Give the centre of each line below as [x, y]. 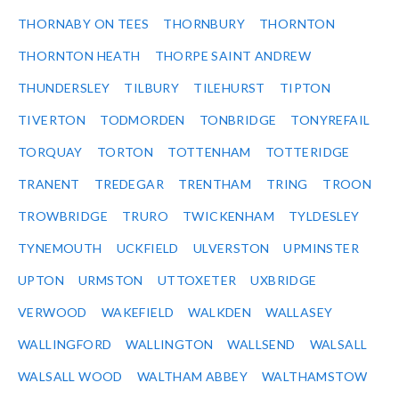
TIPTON [305, 88]
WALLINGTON [170, 345]
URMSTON [111, 281]
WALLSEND [261, 345]
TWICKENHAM [228, 216]
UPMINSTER [322, 248]
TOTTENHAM [209, 152]
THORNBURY [204, 24]
